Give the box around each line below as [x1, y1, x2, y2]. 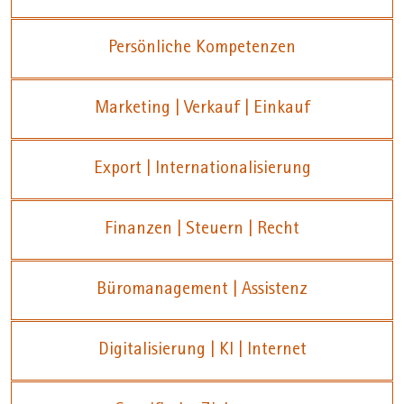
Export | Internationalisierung [93, 161, 311, 179]
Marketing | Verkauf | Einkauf [94, 100, 310, 119]
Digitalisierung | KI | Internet [97, 342, 307, 361]
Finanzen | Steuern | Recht [105, 221, 299, 240]
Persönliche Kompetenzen [108, 40, 296, 59]
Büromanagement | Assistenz [96, 281, 308, 300]
